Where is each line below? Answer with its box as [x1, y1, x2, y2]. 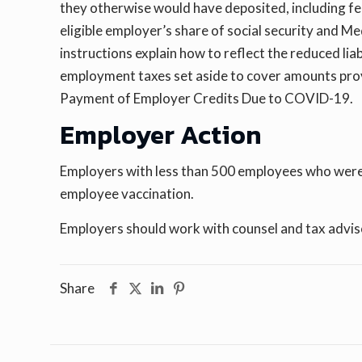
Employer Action [60, 116, 262, 155]
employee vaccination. [60, 185, 195, 203]
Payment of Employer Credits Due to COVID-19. [60, 90, 354, 107]
